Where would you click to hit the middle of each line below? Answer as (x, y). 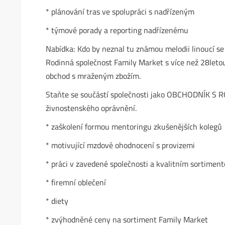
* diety (57, 201)
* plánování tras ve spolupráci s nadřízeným (120, 12)
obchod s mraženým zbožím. (93, 76)
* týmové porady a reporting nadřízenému (117, 30)
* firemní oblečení (76, 182)
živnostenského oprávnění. (91, 108)
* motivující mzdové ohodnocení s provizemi (121, 145)
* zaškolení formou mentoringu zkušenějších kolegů (134, 127)
